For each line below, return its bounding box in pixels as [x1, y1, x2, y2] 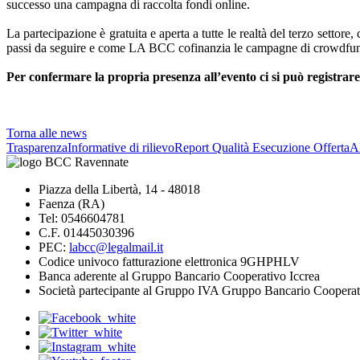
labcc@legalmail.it [69, 240, 163, 254]
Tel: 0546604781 [39, 211, 125, 225]
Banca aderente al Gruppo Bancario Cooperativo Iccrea [39, 269, 320, 283]
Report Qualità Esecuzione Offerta [174, 141, 350, 154]
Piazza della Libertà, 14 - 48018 [39, 182, 200, 196]
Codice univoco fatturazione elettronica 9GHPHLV [39, 255, 300, 268]
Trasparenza [6, 141, 67, 154]
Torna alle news [6, 126, 87, 140]
